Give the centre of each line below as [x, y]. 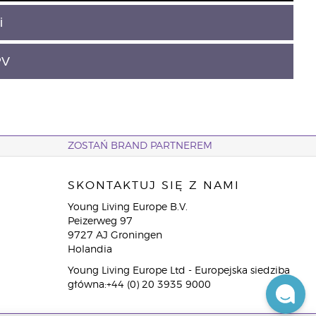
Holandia [90, 250]
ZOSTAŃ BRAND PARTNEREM [140, 146]
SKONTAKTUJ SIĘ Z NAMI [153, 186]
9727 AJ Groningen [115, 236]
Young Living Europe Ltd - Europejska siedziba [178, 271]
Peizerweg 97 [100, 222]
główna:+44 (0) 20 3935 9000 [139, 285]
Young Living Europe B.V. [127, 208]
